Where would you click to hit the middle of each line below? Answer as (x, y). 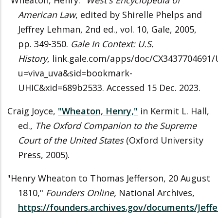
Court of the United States (72, 140)
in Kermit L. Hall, (173, 111)
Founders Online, (82, 193)
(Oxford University (165, 140)
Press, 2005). (44, 155)
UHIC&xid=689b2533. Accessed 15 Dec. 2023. (109, 88)
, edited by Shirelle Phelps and (139, 15)
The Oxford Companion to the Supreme (116, 126)
